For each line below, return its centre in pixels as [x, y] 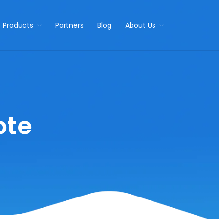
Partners [69, 25]
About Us [140, 25]
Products [18, 25]
